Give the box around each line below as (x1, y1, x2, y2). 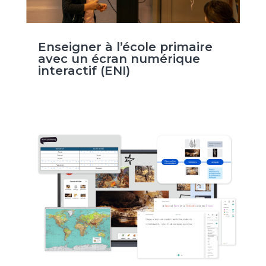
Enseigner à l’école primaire (37, 40, 213, 55)
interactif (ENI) (37, 64, 130, 78)
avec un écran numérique (37, 52, 200, 66)
